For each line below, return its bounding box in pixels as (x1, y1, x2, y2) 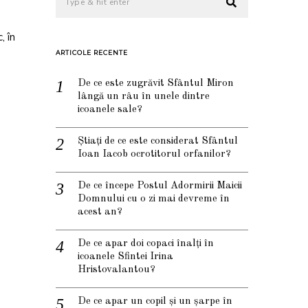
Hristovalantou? (78, 265, 155, 276)
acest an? (78, 207, 122, 218)
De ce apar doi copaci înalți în (78, 239, 214, 250)
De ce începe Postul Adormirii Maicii (78, 181, 242, 192)
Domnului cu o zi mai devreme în (78, 194, 230, 205)
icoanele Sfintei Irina (78, 252, 173, 263)
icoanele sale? (78, 104, 142, 115)
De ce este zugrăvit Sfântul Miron (78, 78, 234, 89)
